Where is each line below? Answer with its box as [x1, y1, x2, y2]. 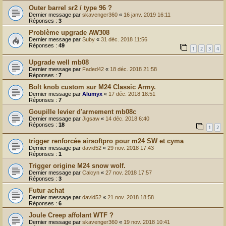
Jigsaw [82, 115, 99, 122]
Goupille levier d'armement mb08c [29, 107, 136, 116]
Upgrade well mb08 [29, 58, 89, 66]
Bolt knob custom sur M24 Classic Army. [29, 83, 156, 91]
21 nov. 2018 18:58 [107, 194, 154, 201]
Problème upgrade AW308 [29, 28, 109, 36]
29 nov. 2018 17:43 [107, 145, 154, 151]
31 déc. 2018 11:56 [101, 36, 147, 42]
